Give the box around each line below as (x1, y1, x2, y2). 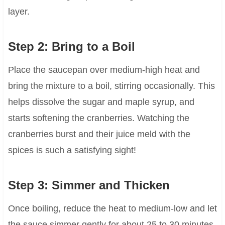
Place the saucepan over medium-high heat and (8, 65, 200, 75)
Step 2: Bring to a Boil (8, 40, 135, 54)
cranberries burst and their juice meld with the (8, 129, 190, 140)
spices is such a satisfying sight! (8, 145, 136, 156)
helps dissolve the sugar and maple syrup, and (8, 97, 194, 107)
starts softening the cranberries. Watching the (8, 113, 189, 124)
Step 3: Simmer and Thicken (8, 178, 170, 192)
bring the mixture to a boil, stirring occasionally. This (8, 81, 215, 91)
